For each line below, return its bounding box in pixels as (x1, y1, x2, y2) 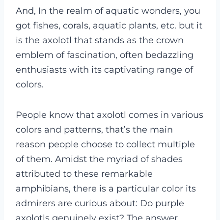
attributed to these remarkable (16, 168, 153, 179)
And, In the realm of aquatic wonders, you (16, 5, 200, 16)
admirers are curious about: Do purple (16, 198, 184, 209)
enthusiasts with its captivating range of (16, 64, 193, 75)
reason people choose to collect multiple (16, 139, 195, 150)
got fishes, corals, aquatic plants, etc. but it (16, 20, 202, 31)
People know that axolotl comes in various (16, 110, 203, 120)
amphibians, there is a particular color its (16, 183, 196, 194)
